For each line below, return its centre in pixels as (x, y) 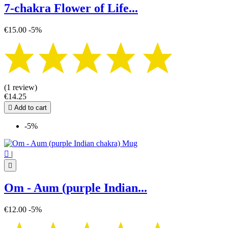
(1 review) (21, 87)
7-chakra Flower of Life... (71, 8)
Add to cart (30, 107)
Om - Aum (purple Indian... (76, 188)
